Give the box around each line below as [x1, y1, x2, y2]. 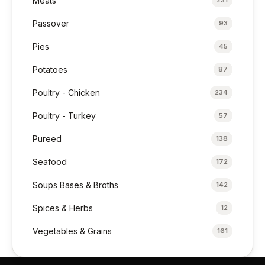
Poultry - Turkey [33, 111, 96, 121]
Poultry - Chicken [33, 88, 101, 98]
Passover [33, 18, 70, 29]
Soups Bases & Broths [33, 180, 119, 190]
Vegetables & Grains [33, 226, 112, 237]
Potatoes [33, 64, 68, 75]
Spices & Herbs [33, 203, 93, 214]
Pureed [33, 134, 62, 144]
